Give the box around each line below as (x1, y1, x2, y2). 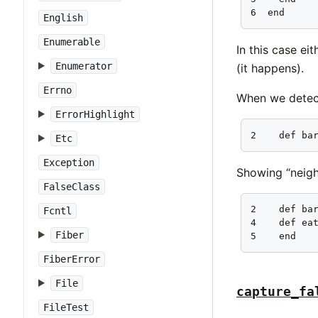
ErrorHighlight (55, 109, 135, 120)
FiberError (43, 253, 100, 265)
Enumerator (55, 60, 112, 72)
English (43, 12, 83, 23)
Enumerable (43, 36, 100, 48)
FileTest (43, 302, 89, 313)
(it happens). (236, 60, 305, 75)
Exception (43, 157, 94, 168)
